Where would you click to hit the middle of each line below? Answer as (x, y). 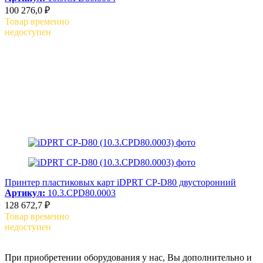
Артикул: (25, 193)
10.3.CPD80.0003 (80, 193)
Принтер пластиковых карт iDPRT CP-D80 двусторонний (120, 182)
